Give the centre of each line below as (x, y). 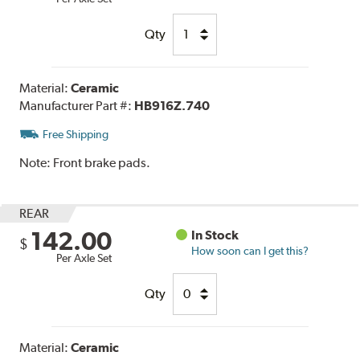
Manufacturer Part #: (77, 105)
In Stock (215, 235)
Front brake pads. (102, 162)
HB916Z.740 (172, 105)
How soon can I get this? (250, 250)
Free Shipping (76, 134)
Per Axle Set (84, 258)
